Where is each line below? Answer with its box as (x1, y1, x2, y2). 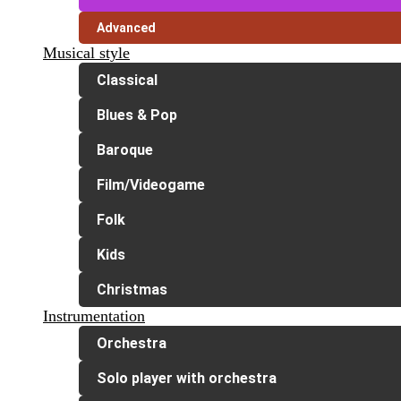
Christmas (97, 281, 167, 299)
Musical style (43, 44, 130, 63)
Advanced (97, 21, 156, 36)
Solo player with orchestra (97, 370, 277, 388)
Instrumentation (43, 307, 145, 326)
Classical (97, 72, 158, 90)
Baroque (97, 141, 153, 159)
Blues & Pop (97, 107, 177, 124)
